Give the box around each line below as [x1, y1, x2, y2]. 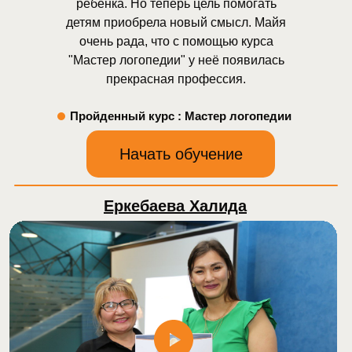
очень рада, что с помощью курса [79, 35, 273, 48]
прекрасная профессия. [106, 72, 246, 86]
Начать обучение [119, 145, 243, 163]
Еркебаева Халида [104, 197, 247, 214]
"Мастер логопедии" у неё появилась [68, 53, 284, 67]
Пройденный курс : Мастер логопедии [70, 109, 291, 123]
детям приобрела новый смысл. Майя [66, 16, 286, 29]
